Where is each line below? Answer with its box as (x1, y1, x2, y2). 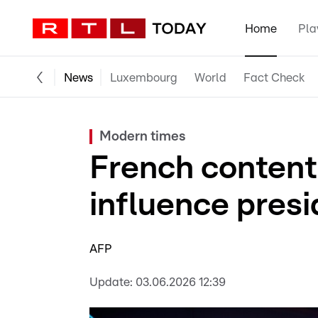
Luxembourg (110, 71, 177, 84)
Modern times (99, 130, 185, 143)
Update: (89, 276, 133, 288)
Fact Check (243, 71, 305, 84)
